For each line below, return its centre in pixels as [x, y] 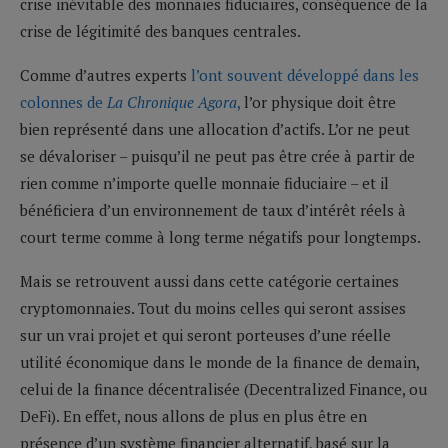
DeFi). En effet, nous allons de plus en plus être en [193, 415]
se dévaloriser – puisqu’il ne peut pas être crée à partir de [217, 155]
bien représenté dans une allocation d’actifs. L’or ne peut [215, 128]
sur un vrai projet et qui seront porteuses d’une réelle [205, 334]
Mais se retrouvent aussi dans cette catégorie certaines [209, 280]
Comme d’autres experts [105, 74]
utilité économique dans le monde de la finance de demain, [219, 361]
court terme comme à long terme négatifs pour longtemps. [220, 236]
